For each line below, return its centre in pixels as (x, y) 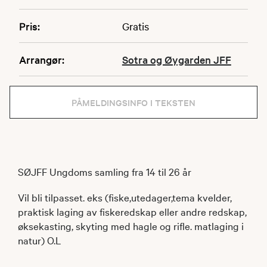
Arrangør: (42, 59)
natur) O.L (40, 240)
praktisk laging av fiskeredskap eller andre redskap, (132, 211)
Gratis (135, 26)
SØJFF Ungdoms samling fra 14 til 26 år (105, 171)
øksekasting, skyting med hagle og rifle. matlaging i (131, 225)
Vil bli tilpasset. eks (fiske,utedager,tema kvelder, (125, 197)
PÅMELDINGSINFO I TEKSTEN (133, 102)
